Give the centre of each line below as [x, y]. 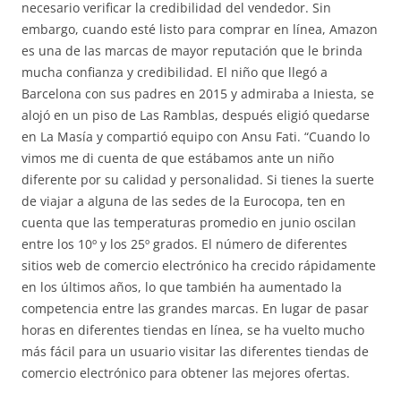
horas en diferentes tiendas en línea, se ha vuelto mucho [193, 330]
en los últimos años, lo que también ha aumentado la [182, 287]
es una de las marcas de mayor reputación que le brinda [192, 51]
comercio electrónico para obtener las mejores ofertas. [186, 373]
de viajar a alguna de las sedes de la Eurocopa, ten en [183, 201]
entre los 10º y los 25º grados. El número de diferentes [184, 244]
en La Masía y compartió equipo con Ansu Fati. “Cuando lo [196, 137]
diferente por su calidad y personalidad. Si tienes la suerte [198, 179]
